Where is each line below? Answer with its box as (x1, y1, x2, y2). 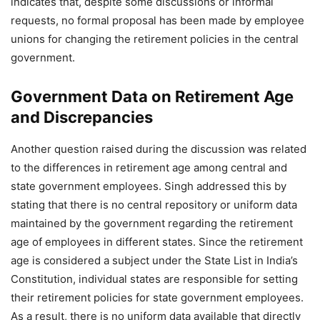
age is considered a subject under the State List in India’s (11, 254, 298, 267)
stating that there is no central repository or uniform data (11, 198, 297, 211)
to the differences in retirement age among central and (11, 161, 287, 174)
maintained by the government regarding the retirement (11, 216, 293, 230)
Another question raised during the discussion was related (11, 142, 306, 156)
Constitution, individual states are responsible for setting (11, 272, 298, 286)
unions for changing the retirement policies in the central (11, 32, 299, 46)
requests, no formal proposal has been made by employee (11, 14, 304, 27)
